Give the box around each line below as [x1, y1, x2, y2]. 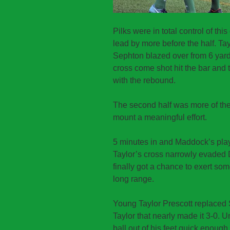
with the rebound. [113, 76, 176, 85]
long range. [113, 175, 154, 184]
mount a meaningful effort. [113, 113, 207, 122]
